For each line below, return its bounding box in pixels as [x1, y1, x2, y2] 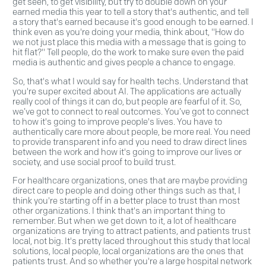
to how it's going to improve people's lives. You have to [12, 116, 222, 127]
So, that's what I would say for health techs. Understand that [12, 75, 248, 87]
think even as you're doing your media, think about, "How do [12, 26, 244, 37]
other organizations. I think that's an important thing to [12, 205, 225, 217]
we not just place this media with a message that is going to [12, 36, 246, 47]
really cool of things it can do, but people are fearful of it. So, [12, 96, 242, 107]
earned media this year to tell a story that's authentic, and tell [12, 6, 249, 17]
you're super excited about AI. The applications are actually [12, 85, 241, 97]
